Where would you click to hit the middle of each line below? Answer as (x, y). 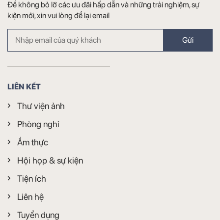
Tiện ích (32, 179)
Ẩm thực (33, 142)
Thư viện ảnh (41, 106)
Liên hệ (30, 197)
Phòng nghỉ (38, 124)
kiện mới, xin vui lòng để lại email (58, 16)
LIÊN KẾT (24, 87)
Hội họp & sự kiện (50, 161)
